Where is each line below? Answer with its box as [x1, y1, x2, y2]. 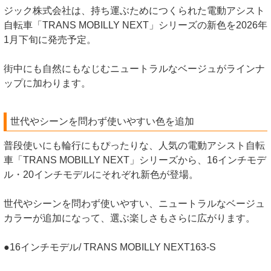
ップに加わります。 [4, 78, 91, 89]
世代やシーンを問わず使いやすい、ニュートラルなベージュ [4, 198, 265, 209]
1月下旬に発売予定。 [4, 34, 96, 45]
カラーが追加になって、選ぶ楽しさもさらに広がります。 [4, 213, 255, 224]
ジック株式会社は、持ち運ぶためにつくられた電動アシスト [4, 5, 265, 16]
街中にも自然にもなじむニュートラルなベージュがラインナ [4, 64, 265, 74]
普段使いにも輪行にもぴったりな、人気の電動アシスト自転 [4, 140, 265, 151]
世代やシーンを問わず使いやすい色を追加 [10, 116, 194, 127]
